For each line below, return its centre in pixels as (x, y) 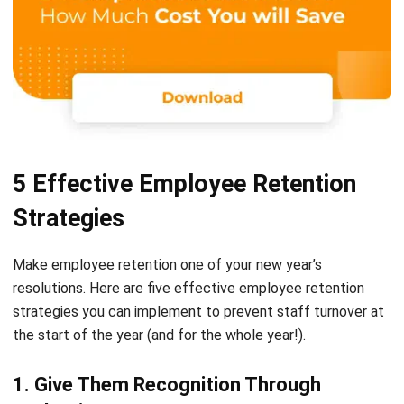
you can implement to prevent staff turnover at (231, 259)
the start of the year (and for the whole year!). (159, 282)
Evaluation (59, 359)
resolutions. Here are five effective (126, 235)
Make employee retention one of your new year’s (167, 212)
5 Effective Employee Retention (184, 131)
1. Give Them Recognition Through (167, 332)
